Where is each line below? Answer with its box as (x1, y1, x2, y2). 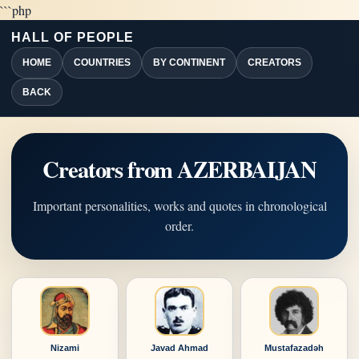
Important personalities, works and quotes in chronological (32, 197, 327, 214)
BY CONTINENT (153, 57, 225, 68)
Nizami (50, 343, 79, 353)
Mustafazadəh (264, 343, 324, 353)
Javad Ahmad (151, 343, 208, 353)
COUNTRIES (74, 57, 131, 68)
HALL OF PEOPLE (11, 30, 135, 44)
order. (165, 217, 194, 234)
